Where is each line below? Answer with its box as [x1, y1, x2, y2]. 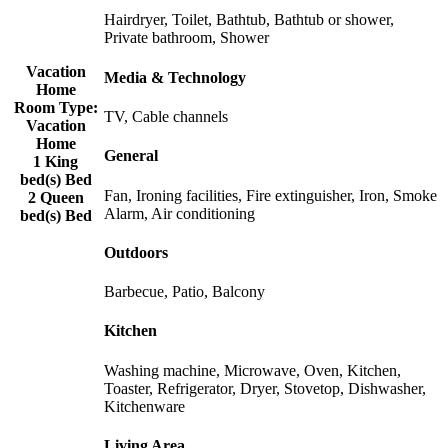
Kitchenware [104, 397, 185, 415]
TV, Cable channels [104, 108, 228, 125]
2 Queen [27, 188, 84, 206]
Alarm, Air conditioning [104, 204, 255, 222]
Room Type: [13, 98, 98, 116]
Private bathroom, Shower [104, 29, 269, 47]
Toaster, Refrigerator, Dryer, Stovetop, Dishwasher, [104, 379, 426, 397]
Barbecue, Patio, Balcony [104, 283, 265, 301]
